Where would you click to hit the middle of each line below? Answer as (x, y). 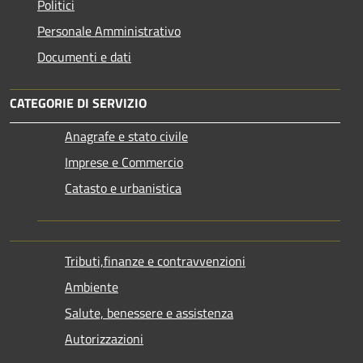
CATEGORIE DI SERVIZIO (78, 102)
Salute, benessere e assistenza (149, 312)
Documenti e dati (84, 56)
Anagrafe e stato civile (126, 136)
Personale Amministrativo (109, 30)
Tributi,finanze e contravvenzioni (155, 261)
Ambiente (92, 286)
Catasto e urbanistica (123, 188)
